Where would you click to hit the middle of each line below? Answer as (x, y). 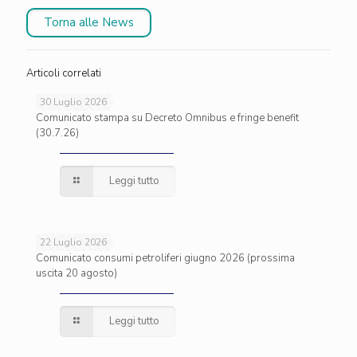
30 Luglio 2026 (73, 102)
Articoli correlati (64, 73)
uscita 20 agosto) (76, 273)
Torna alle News (89, 22)
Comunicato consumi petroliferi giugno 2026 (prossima (165, 258)
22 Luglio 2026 (73, 242)
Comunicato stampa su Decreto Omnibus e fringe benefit (167, 118)
